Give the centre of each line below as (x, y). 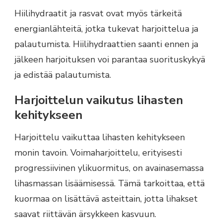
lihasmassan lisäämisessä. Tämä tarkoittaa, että (110, 184)
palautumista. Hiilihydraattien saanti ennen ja (106, 44)
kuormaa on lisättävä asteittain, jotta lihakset (106, 199)
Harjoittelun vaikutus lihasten (99, 100)
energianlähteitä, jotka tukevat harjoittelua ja (106, 28)
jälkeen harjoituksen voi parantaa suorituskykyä (110, 59)
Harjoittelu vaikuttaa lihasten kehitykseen (100, 138)
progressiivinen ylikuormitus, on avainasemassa (109, 168)
